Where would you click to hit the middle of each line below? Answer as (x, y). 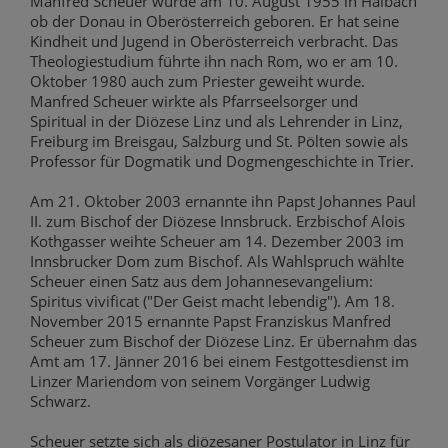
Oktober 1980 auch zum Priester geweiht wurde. (197, 81)
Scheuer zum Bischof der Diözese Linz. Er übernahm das (223, 341)
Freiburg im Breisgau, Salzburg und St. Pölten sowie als (219, 141)
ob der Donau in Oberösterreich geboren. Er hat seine (214, 21)
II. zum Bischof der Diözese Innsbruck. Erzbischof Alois (217, 221)
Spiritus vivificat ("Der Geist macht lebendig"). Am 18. (212, 301)
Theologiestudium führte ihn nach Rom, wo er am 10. (214, 61)
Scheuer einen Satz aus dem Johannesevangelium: (201, 281)
